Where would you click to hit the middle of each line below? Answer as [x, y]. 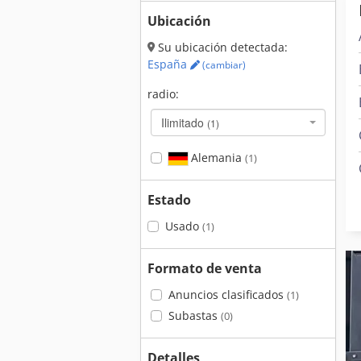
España [169, 64]
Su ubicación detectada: [221, 47]
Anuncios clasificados [227, 295]
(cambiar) [223, 65]
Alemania [216, 158]
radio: [163, 94]
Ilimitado [184, 122]
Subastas [194, 315]
